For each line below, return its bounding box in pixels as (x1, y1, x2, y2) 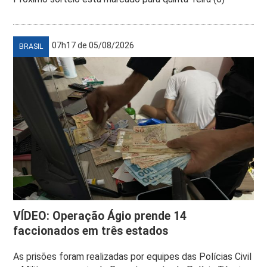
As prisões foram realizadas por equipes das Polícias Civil (13, 250, 252, 262)
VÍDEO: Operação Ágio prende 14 (13, 209, 187, 223)
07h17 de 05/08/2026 (52, 40, 135, 50)
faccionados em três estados (13, 223, 169, 238)
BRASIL (19, 42, 44, 51)
